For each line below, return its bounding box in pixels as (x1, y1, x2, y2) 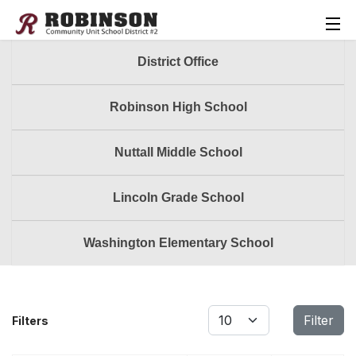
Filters (12, 313, 48, 327)
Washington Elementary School (83, 236, 273, 250)
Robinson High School (109, 100, 247, 114)
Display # (207, 306, 256, 319)
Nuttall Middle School (114, 145, 242, 159)
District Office (137, 55, 219, 68)
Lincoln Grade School (112, 191, 244, 204)
